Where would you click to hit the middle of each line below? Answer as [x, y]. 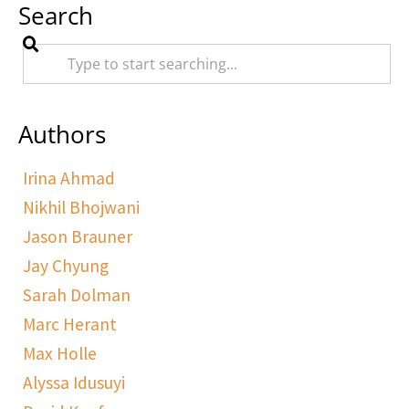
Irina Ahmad [69, 178]
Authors [62, 134]
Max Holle [60, 353]
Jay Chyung [66, 266]
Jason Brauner [78, 236]
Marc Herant [70, 324]
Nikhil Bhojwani [81, 207]
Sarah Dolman [77, 295]
